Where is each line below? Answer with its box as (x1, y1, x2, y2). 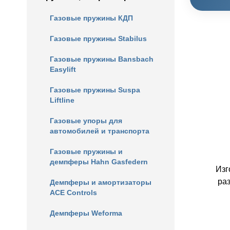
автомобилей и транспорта (50, 127, 149, 135)
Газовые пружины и (50, 147, 123, 156)
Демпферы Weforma (50, 209, 122, 217)
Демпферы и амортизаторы (50, 178, 151, 186)
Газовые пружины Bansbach (50, 55, 154, 63)
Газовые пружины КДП (50, 14, 133, 22)
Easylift (50, 65, 76, 73)
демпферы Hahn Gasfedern (50, 158, 148, 166)
